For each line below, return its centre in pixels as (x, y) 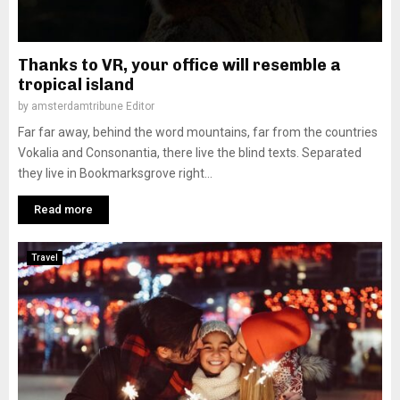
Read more (63, 209)
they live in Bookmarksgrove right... (115, 173)
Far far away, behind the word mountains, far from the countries (198, 132)
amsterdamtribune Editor (93, 106)
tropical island (76, 85)
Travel (45, 258)
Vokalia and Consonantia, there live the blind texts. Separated (190, 153)
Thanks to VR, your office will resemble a (179, 65)
